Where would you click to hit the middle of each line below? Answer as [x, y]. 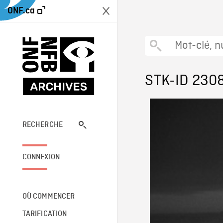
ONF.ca [21, 11]
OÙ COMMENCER [49, 196]
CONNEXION [41, 157]
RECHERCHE [43, 125]
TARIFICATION [45, 214]
